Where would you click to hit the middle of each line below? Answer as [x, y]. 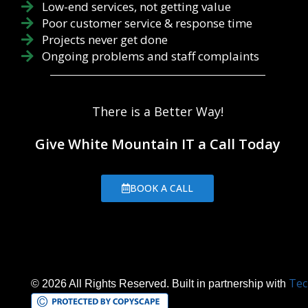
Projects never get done [105, 40]
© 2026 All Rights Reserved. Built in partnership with [160, 284]
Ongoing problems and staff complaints [151, 56]
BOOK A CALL [162, 188]
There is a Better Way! [157, 112]
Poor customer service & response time [147, 23]
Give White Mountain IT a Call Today [157, 144]
